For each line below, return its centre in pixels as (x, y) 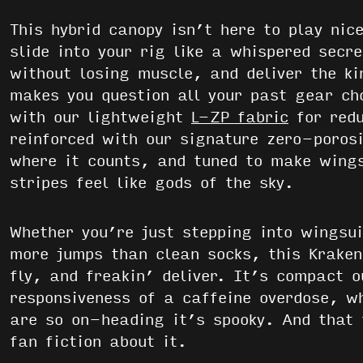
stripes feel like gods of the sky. (152, 183)
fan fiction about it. (98, 342)
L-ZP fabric (240, 117)
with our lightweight (100, 117)
